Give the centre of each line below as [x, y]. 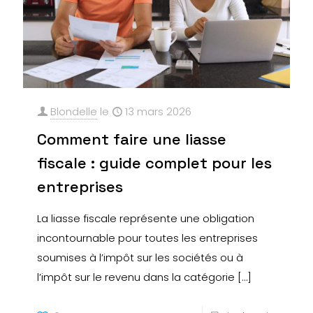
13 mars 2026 [158, 112]
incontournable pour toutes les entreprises [147, 238]
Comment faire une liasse [132, 139]
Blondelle [74, 112]
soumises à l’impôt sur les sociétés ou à [140, 258]
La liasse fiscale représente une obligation [146, 219]
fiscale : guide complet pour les [154, 163]
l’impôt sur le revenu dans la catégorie [136, 277]
